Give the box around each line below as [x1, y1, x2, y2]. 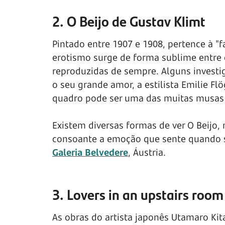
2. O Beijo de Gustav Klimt [52, 11, 205, 32]
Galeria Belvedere [52, 146, 128, 159]
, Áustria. [128, 146, 166, 159]
